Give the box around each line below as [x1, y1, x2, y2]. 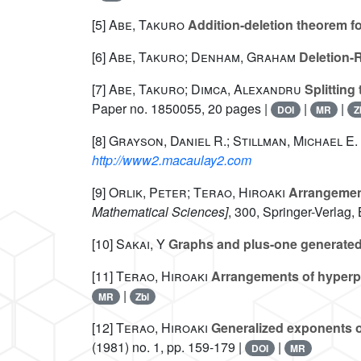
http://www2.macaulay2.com [92, 151, 251, 170]
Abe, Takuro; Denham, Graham [109, 48, 296, 67]
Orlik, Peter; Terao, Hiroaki [109, 183, 285, 202]
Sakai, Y [116, 234, 165, 254]
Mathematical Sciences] [92, 202, 228, 222]
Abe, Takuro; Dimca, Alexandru [109, 80, 301, 99]
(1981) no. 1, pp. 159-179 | [92, 338, 245, 357]
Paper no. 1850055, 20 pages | [92, 99, 271, 118]
